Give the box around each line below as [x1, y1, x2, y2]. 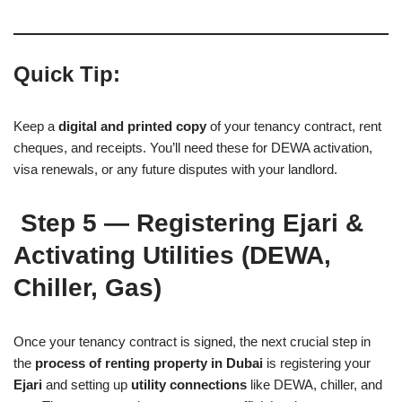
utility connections [131, 376, 247, 392]
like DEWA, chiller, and [247, 376, 382, 392]
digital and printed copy [58, 118, 206, 134]
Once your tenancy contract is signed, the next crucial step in [13, 333, 371, 349]
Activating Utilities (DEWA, [13, 240, 331, 269]
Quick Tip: [13, 61, 120, 86]
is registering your [263, 354, 371, 371]
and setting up [42, 376, 131, 392]
